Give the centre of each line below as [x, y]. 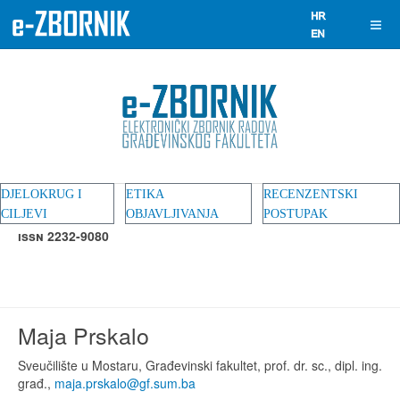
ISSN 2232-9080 [63, 236]
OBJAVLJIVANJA [172, 214]
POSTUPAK [296, 214]
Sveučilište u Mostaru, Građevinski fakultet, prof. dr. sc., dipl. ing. [200, 365]
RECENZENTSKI [311, 194]
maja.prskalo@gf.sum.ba [125, 383]
